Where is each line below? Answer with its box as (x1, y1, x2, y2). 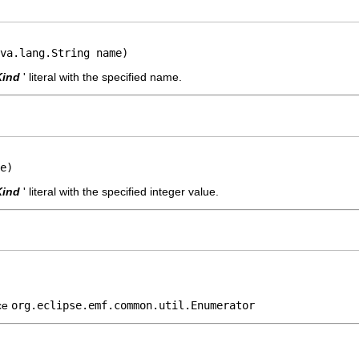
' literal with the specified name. (23, 71, 182, 83)
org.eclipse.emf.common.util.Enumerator (11, 299, 255, 312)
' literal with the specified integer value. (23, 184, 219, 198)
